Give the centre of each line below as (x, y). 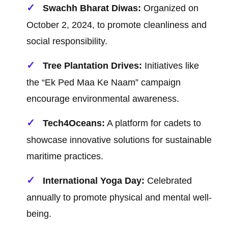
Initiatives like (171, 66)
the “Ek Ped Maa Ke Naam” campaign (104, 83)
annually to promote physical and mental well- (119, 198)
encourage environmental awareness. (103, 99)
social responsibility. (67, 41)
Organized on (170, 8)
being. (39, 214)
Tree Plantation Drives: (93, 66)
